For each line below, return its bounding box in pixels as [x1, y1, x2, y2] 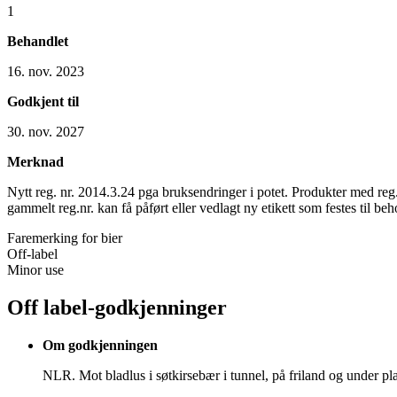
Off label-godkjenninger [7, 295, 227, 319]
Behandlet [7, 33, 68, 49]
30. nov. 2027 [7, 123, 84, 139]
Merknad [7, 153, 64, 169]
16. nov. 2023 [7, 63, 84, 79]
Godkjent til [7, 93, 79, 109]
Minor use [7, 261, 64, 277]
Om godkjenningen [43, 337, 158, 353]
